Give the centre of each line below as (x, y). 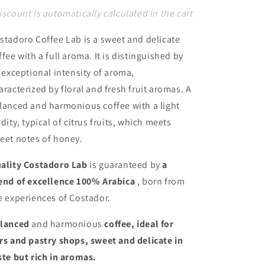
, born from (161, 181)
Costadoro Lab (55, 165)
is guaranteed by (125, 165)
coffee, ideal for (139, 224)
